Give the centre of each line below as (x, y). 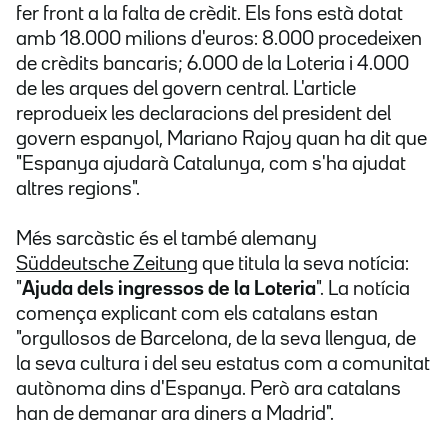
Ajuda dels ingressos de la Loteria (169, 289)
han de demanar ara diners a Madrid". (175, 414)
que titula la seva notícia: (303, 264)
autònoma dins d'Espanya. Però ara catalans (208, 389)
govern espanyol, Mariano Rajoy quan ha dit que (221, 139)
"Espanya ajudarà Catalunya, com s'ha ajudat (211, 164)
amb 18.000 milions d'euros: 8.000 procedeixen (219, 39)
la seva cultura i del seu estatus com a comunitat (223, 364)
